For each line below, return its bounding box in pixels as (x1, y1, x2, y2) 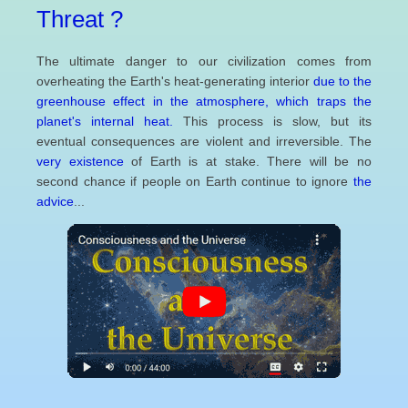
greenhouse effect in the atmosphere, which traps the (36, 93, 372, 108)
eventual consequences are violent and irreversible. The (36, 133, 372, 148)
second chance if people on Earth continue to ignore (36, 173, 353, 189)
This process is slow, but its (173, 113, 372, 128)
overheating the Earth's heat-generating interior (36, 73, 313, 88)
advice (36, 193, 74, 209)
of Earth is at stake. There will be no (123, 153, 372, 168)
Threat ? (36, 5, 123, 33)
